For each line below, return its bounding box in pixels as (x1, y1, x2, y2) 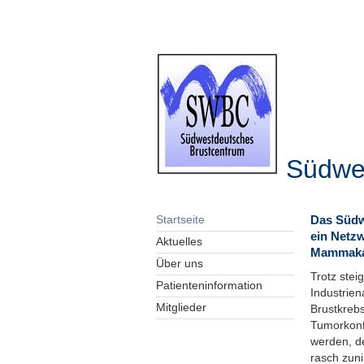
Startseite (156, 214, 205, 226)
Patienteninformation (156, 279, 262, 292)
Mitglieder (156, 301, 206, 314)
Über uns (156, 258, 203, 270)
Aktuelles (156, 236, 202, 248)
